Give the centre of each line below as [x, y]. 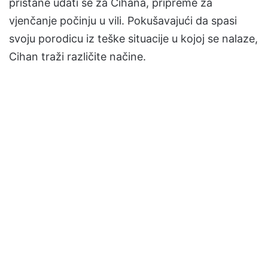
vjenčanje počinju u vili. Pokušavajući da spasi [123, 21]
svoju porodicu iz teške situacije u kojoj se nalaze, [133, 39]
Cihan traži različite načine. [77, 57]
